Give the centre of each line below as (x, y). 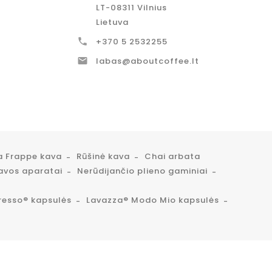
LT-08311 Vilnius (131, 8)
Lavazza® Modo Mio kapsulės (153, 200)
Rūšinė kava (103, 157)
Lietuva (112, 22)
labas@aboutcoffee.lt (148, 61)
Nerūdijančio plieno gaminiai (142, 171)
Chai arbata (172, 157)
